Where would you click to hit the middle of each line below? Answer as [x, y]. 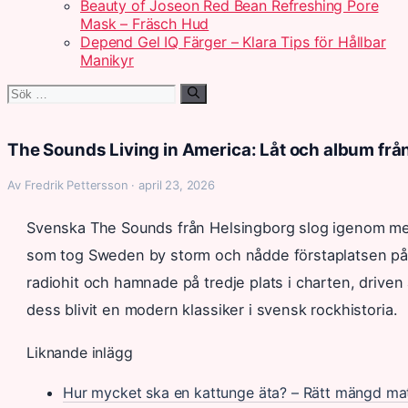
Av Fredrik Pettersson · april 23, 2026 [111, 184]
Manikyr [107, 60]
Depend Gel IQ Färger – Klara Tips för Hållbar [233, 42]
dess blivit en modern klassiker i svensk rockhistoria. [212, 309]
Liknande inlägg [80, 352]
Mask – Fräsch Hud [145, 24]
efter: [25, 110]
